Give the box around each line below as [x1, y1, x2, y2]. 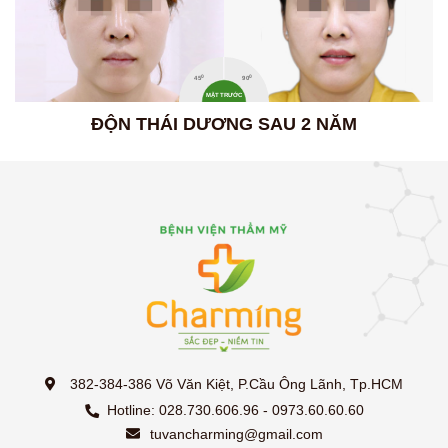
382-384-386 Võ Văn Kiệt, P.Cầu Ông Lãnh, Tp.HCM [66, 376, 403, 393]
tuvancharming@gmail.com [149, 426, 323, 443]
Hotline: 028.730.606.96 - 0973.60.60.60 [107, 402, 364, 419]
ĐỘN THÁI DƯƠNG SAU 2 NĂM [91, 114, 357, 135]
